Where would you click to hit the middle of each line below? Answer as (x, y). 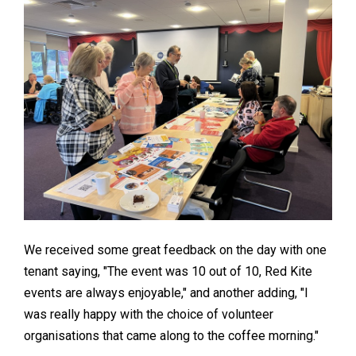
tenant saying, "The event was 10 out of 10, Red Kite (168, 271)
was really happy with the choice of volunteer (149, 314)
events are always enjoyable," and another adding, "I (166, 293)
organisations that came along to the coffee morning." (171, 336)
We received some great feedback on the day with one (175, 250)
